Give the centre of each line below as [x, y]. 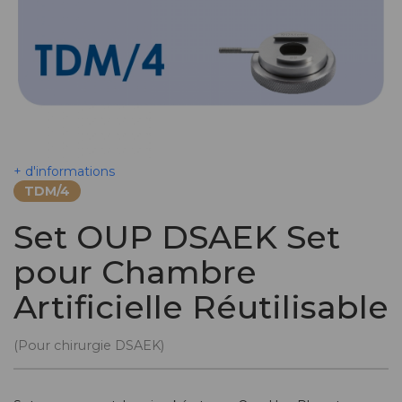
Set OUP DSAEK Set [177, 237]
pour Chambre [135, 272]
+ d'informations [64, 171]
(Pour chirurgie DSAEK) [89, 345]
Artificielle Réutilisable [201, 307]
